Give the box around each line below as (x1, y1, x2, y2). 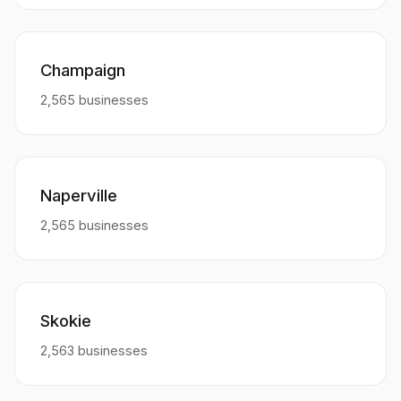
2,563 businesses (40, 342, 148, 358)
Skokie (40, 310, 91, 330)
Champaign (40, 59, 125, 80)
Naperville (40, 184, 117, 205)
